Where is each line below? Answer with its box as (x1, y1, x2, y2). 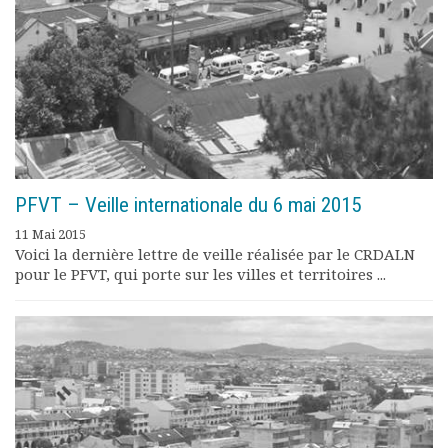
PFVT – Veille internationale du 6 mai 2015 (15, 193, 361, 217)
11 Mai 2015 (15, 225, 86, 243)
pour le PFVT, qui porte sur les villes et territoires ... (15, 264, 386, 284)
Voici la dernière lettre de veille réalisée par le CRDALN (15, 244, 415, 264)
